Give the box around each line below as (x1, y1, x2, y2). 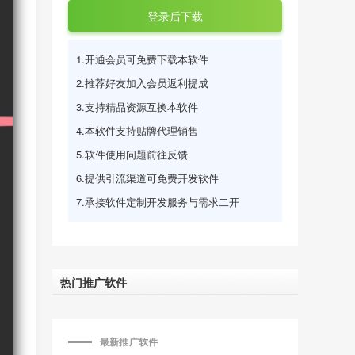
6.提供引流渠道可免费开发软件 (76, 170, 219, 185)
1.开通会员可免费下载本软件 (76, 52, 208, 67)
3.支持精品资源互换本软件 (76, 99, 198, 114)
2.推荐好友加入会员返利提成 (76, 75, 208, 90)
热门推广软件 (60, 274, 127, 290)
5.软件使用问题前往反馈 (76, 147, 188, 162)
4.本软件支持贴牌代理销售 (76, 123, 198, 138)
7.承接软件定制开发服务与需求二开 (76, 194, 239, 209)
